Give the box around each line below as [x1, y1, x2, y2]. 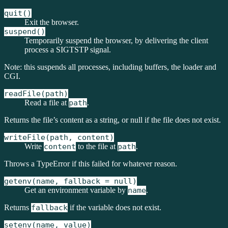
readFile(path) [4, 89, 68, 98]
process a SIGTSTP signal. [24, 45, 111, 54]
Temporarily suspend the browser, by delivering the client [24, 36, 208, 45]
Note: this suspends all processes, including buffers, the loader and [4, 63, 216, 71]
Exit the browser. [24, 18, 79, 26]
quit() [4, 9, 32, 18]
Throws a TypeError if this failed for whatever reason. [4, 159, 177, 168]
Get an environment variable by [24, 186, 128, 194]
